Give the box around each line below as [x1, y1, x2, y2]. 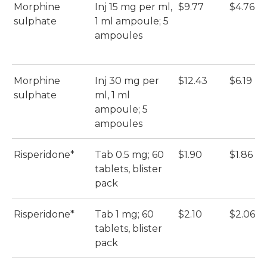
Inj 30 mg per [95, 75, 159, 87]
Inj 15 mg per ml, [95, 1, 172, 13]
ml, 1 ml [95, 89, 130, 101]
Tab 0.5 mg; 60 [95, 149, 164, 161]
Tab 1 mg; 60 [95, 209, 154, 221]
